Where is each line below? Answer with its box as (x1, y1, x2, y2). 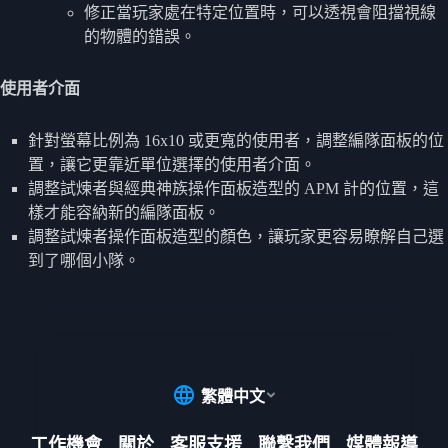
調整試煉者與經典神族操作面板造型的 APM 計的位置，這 (28, 179, 439, 197)
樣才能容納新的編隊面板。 (28, 203, 220, 221)
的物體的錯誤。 (84, 27, 196, 45)
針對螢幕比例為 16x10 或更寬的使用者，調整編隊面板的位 (28, 131, 444, 149)
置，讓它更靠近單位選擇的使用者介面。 (28, 155, 316, 173)
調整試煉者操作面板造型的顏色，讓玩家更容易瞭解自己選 (28, 227, 444, 245)
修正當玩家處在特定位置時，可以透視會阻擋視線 (84, 3, 436, 21)
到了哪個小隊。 (28, 251, 140, 269)
